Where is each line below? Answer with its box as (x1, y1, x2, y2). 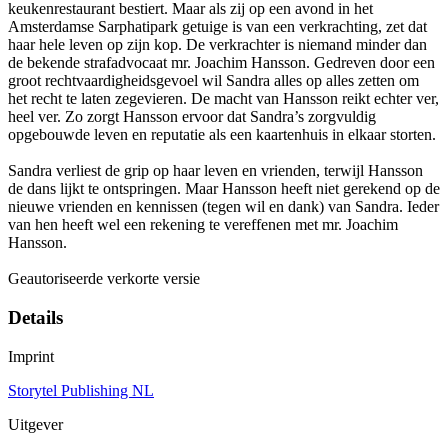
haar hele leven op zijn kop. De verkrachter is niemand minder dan (8, 36, 427, 54)
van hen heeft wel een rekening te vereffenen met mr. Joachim (8, 216, 398, 234)
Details (8, 306, 63, 328)
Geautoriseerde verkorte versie (8, 270, 200, 288)
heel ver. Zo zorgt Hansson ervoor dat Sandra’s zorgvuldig (8, 108, 376, 126)
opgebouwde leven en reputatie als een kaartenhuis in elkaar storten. (8, 126, 436, 144)
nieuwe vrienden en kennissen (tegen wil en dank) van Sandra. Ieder (8, 198, 439, 216)
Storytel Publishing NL (8, 381, 154, 399)
